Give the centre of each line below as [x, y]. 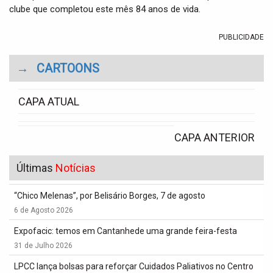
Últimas [36, 168]
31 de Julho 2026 [43, 246]
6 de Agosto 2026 [44, 210]
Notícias [76, 168]
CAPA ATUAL [49, 101]
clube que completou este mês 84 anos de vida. [105, 9]
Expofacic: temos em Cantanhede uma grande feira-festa [126, 231]
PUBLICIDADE [241, 37]
